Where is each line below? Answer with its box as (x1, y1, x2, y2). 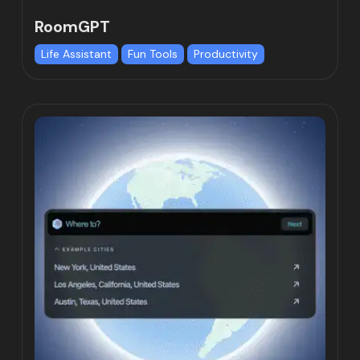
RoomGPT (35, 16, 111, 38)
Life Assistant (41, 47, 112, 62)
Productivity (194, 47, 259, 62)
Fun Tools (128, 47, 178, 62)
